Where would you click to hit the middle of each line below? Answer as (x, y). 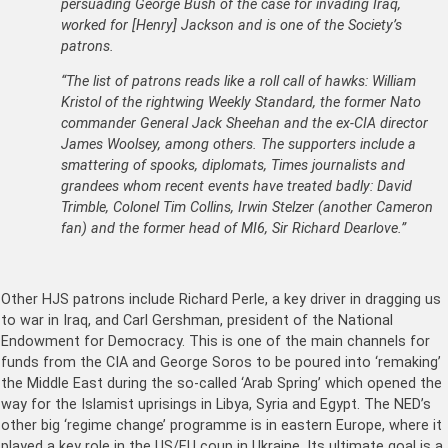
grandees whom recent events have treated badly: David (236, 187)
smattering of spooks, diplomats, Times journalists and (233, 166)
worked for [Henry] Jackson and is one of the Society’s (231, 25)
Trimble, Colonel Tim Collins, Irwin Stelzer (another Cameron (247, 208)
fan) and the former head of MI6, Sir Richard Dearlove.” (233, 229)
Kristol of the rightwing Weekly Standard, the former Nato (241, 103)
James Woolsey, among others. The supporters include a (238, 145)
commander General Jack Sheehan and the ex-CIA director (244, 124)
